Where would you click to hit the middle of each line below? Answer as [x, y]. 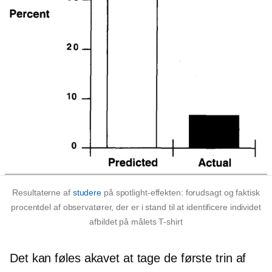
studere [87, 192]
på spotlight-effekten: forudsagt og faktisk [181, 192]
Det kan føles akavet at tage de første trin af [128, 258]
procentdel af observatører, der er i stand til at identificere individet [136, 207]
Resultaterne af [42, 192]
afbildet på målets [124, 222]
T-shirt [171, 222]
